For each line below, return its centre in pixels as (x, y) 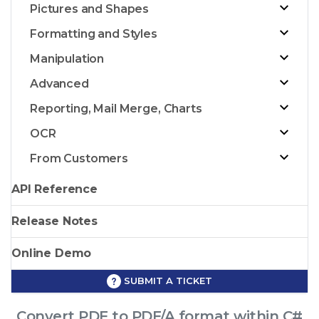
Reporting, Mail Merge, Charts (116, 108)
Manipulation (67, 58)
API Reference (55, 189)
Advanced (59, 83)
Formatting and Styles (94, 33)
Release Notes (55, 221)
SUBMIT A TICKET (167, 280)
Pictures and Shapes (90, 9)
